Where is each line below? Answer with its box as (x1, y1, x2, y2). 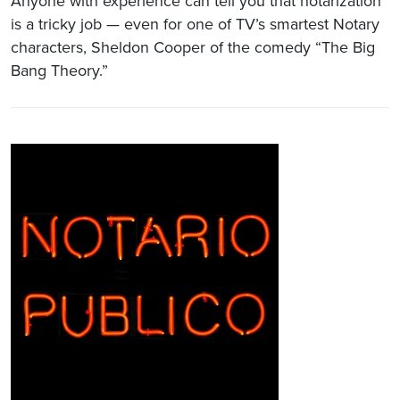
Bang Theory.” (11, 60, 108, 80)
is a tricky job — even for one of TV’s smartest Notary (11, 13, 379, 34)
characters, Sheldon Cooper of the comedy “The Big (11, 37, 375, 57)
